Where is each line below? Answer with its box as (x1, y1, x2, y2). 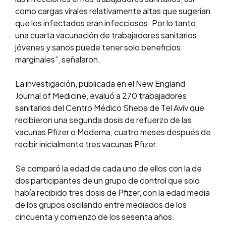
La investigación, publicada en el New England (15, 78, 185, 89)
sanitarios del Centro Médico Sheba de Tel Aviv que (15, 102, 204, 114)
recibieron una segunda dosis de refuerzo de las (15, 115, 192, 126)
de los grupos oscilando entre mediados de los (15, 199, 187, 210)
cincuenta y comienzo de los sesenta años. (15, 211, 175, 222)
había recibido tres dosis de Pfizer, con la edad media (15, 187, 210, 198)
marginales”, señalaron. (15, 54, 100, 65)
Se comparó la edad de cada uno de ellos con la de (15, 163, 202, 174)
